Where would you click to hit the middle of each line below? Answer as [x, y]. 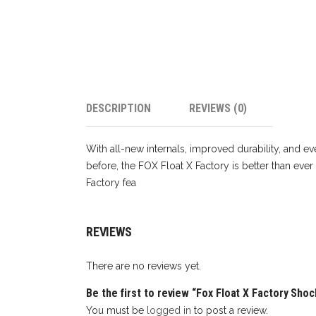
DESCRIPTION [119, 108]
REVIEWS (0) [218, 108]
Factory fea [111, 183]
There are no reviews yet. [144, 266]
